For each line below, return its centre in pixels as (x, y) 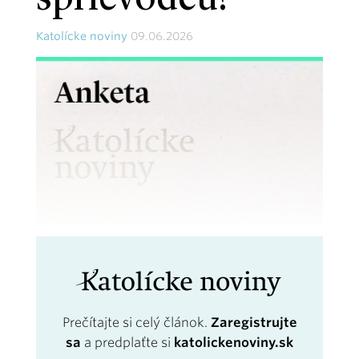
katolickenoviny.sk (234, 342)
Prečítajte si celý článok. (136, 322)
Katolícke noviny (82, 36)
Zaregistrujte (254, 322)
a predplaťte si (127, 342)
